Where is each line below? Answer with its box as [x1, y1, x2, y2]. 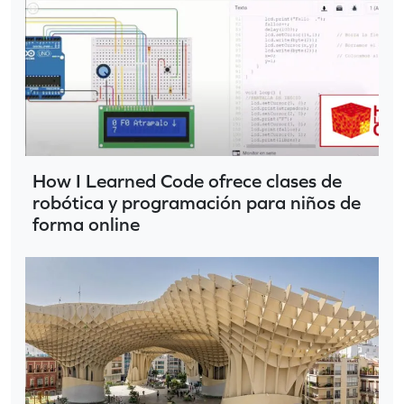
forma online [32, 214, 140, 235]
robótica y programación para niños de [32, 192, 361, 214]
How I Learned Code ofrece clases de [32, 170, 342, 192]
